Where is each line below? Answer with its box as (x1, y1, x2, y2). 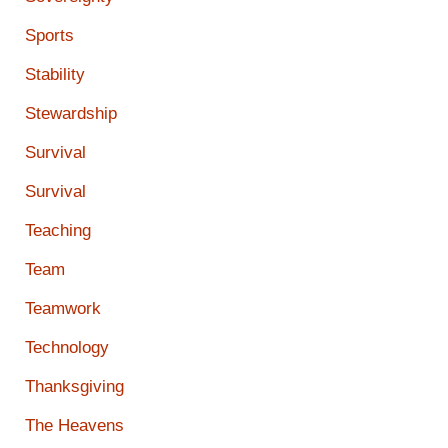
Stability (25, 65, 85, 85)
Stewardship (25, 104, 117, 124)
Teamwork (25, 299, 101, 319)
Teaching (25, 221, 91, 241)
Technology (25, 338, 109, 358)
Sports (25, 26, 74, 46)
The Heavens (25, 416, 124, 436)
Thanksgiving (25, 377, 124, 397)
